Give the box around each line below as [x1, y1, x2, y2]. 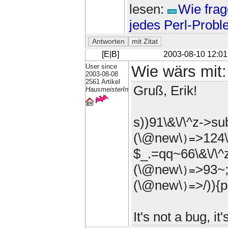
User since [85, 63, 117, 71]
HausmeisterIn [85, 85, 128, 94]
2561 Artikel [85, 78, 120, 86]
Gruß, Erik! [133, 83, 197, 99]
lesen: [129, 1, 167, 17]
